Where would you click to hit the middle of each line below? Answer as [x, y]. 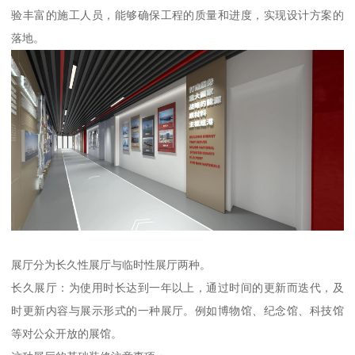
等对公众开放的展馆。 [67, 333]
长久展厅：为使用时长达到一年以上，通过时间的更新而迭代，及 [177, 287]
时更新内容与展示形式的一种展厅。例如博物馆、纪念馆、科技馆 [177, 310]
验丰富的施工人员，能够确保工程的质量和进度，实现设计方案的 [177, 15]
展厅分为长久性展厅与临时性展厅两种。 [111, 264]
